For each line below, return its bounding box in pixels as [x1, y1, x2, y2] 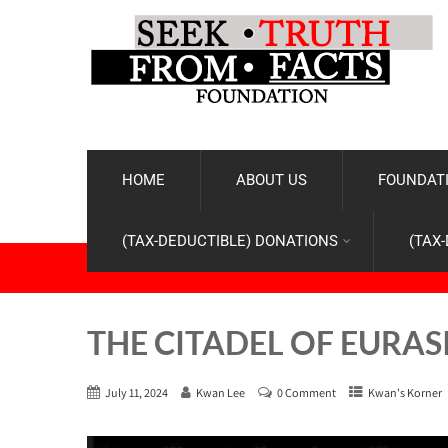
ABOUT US [236, 171, 307, 189]
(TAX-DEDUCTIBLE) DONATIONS [122, 232, 338, 250]
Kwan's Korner [368, 385, 442, 401]
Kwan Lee [196, 385, 245, 401]
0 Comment [277, 385, 336, 401]
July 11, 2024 [105, 385, 168, 401]
